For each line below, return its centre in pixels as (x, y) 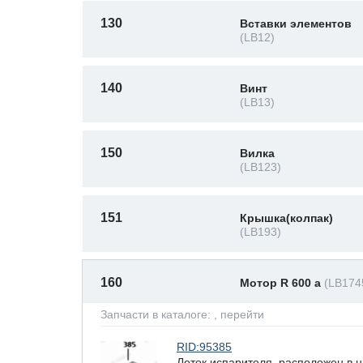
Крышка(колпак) (286, 218)
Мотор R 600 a (282, 283)
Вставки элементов (296, 23)
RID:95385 (204, 347)
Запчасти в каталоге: (157, 314)
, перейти (239, 314)
